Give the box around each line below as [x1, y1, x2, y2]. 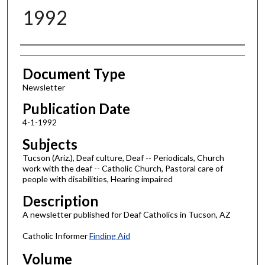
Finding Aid [89, 231, 130, 241]
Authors [20, 47, 71, 65]
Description [22, 192, 98, 209]
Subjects [22, 135, 77, 153]
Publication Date [22, 100, 130, 118]
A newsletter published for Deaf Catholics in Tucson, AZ [22, 209, 231, 219]
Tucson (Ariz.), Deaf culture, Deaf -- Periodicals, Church [22, 153, 224, 163]
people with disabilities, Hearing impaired [22, 174, 173, 185]
